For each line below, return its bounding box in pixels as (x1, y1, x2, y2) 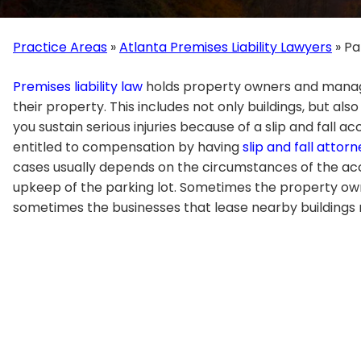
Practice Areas (13, 38, 107, 56)
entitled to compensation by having (13, 138, 243, 156)
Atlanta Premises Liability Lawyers (119, 38, 332, 56)
